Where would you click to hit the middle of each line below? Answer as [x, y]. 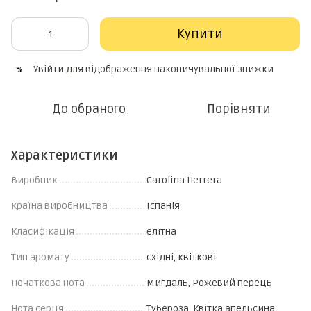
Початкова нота [48, 283]
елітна [161, 232]
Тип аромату [40, 257]
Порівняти [239, 109]
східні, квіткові [181, 257]
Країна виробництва [59, 206]
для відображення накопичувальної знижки [169, 69]
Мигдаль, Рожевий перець [209, 283]
